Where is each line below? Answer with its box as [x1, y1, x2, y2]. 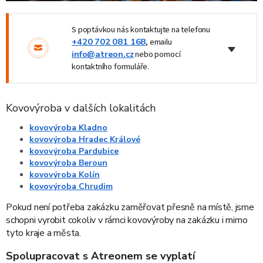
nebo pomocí [133, 48, 181, 60]
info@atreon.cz [72, 48, 134, 60]
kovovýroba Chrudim [29, 181, 113, 193]
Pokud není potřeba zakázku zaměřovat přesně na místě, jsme [6, 201, 254, 214]
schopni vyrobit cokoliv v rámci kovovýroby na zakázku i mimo [6, 214, 248, 227]
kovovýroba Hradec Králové [29, 134, 140, 146]
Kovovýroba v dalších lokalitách [6, 100, 156, 115]
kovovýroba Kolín [29, 169, 100, 181]
